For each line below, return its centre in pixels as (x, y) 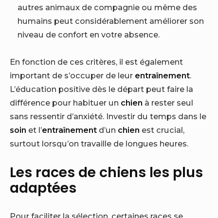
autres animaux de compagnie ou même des (108, 7)
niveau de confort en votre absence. (89, 34)
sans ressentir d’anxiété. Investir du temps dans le (108, 117)
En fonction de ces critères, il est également (96, 62)
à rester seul (168, 103)
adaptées (43, 188)
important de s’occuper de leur (72, 76)
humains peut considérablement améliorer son (111, 21)
